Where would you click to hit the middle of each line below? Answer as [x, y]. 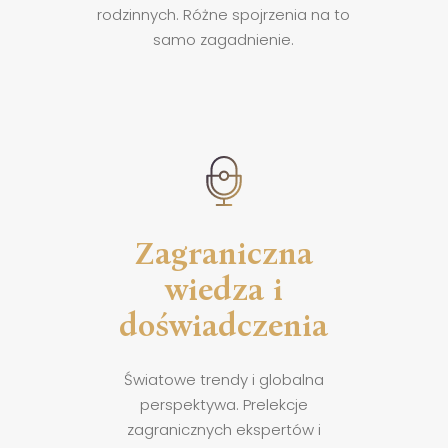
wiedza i [223, 287]
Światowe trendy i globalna [223, 379]
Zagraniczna [224, 251]
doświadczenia [224, 323]
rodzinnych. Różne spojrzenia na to [224, 15]
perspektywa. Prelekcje [223, 404]
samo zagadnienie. [224, 40]
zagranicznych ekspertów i [223, 429]
